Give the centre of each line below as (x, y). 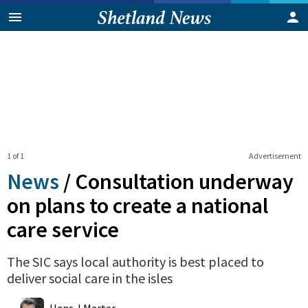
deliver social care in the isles (90, 278)
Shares (103, 297)
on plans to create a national (137, 205)
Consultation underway (184, 181)
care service (63, 229)
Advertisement (275, 155)
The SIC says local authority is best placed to (135, 261)
